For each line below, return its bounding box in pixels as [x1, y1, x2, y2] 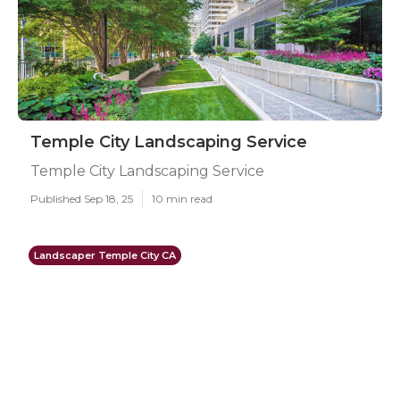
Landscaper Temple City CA [34, 249, 176, 262]
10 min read [152, 192, 212, 205]
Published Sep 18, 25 [30, 192, 133, 205]
